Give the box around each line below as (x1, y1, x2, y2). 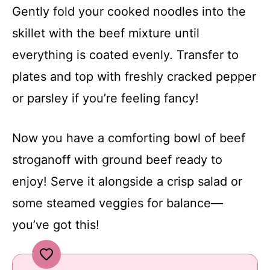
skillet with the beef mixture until (12, 25, 199, 40)
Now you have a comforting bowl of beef (12, 130, 245, 145)
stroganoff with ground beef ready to (12, 152, 222, 167)
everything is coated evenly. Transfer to (12, 47, 239, 62)
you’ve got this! (12, 217, 99, 232)
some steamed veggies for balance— (12, 195, 223, 210)
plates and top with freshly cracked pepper (12, 69, 256, 84)
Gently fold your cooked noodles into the (12, 4, 246, 19)
